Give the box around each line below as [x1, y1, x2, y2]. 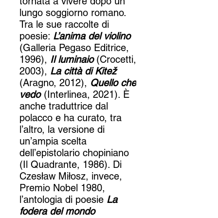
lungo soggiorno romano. [19, 6, 126, 18]
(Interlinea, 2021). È [41, 88, 129, 100]
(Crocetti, [93, 53, 136, 65]
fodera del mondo [19, 205, 95, 217]
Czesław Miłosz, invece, [19, 170, 122, 182]
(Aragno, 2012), [19, 76, 90, 89]
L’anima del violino [53, 30, 130, 42]
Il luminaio [50, 53, 93, 65]
